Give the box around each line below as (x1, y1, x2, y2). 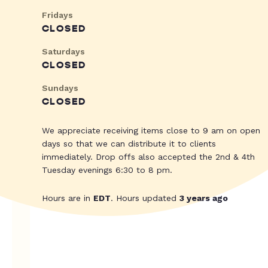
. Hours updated (111, 193, 179, 203)
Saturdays (42, 47, 85, 57)
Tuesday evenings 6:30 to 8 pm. (42, 165, 172, 175)
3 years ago (179, 193, 228, 203)
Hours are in (42, 193, 93, 203)
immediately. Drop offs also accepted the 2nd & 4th (42, 152, 255, 162)
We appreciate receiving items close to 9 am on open (42, 126, 260, 136)
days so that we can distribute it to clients (42, 139, 216, 149)
